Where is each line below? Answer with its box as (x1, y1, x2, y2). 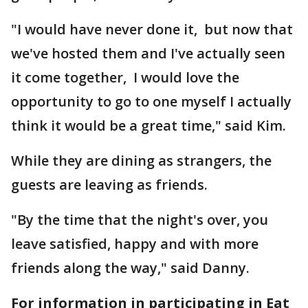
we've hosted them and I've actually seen (11, 44, 285, 63)
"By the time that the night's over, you (11, 210, 268, 229)
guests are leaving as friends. (11, 175, 211, 194)
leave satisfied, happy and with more (11, 234, 258, 253)
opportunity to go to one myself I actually (11, 92, 291, 111)
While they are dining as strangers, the (11, 151, 272, 170)
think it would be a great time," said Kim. (11, 116, 286, 135)
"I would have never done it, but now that (11, 20, 293, 38)
